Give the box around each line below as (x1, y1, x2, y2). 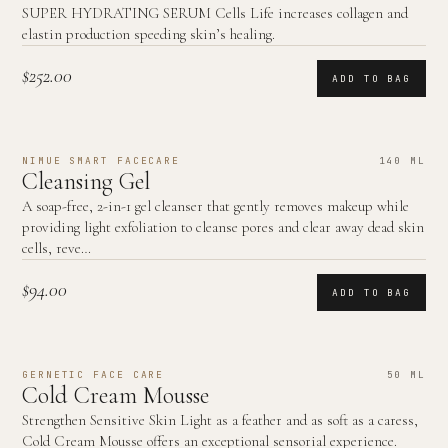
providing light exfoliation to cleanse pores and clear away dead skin (22, 218, 424, 236)
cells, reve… (22, 239, 91, 257)
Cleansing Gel (22, 167, 150, 196)
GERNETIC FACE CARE (22, 368, 165, 381)
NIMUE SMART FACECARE (22, 154, 180, 167)
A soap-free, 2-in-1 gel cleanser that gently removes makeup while (22, 197, 409, 215)
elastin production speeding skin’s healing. (22, 25, 275, 43)
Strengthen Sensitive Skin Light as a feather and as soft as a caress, (22, 411, 418, 429)
